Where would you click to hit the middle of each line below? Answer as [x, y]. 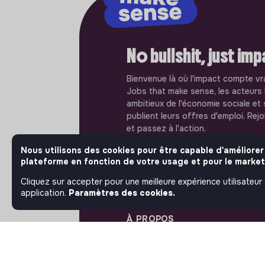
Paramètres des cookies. [122, 193]
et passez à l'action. [167, 129]
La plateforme [166, 242]
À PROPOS [151, 219]
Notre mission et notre [183, 253]
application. [45, 193]
